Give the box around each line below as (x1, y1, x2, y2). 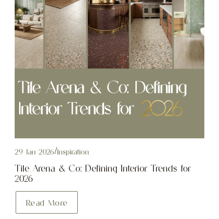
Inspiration (57, 148, 89, 157)
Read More (25, 198, 68, 208)
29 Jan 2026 (14, 148, 54, 157)
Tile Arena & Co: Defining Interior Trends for (14, 163, 191, 174)
